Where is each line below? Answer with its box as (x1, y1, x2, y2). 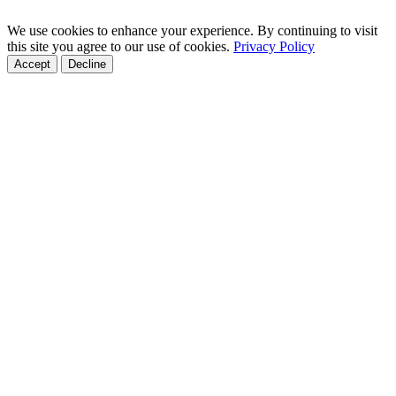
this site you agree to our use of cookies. (7, 38, 233, 54)
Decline (68, 57, 106, 71)
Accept (14, 57, 50, 71)
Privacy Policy (233, 38, 315, 54)
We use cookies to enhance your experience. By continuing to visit (7, 22, 377, 38)
